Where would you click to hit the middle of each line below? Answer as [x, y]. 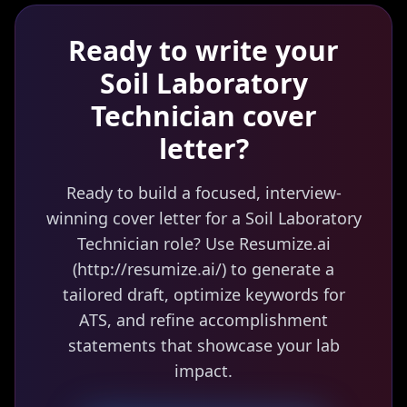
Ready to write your [203, 50]
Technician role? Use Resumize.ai [203, 243]
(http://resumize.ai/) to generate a [203, 269]
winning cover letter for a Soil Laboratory [203, 218]
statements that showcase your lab [203, 345]
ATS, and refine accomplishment [203, 320]
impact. [203, 371]
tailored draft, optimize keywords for [203, 294]
